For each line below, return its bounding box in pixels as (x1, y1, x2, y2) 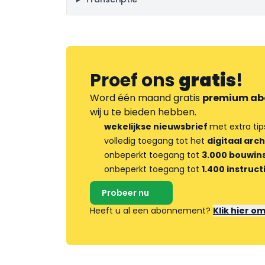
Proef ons (90, 68, 179, 93)
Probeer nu (102, 187, 149, 199)
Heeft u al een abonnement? (90, 205, 213, 216)
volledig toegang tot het (104, 135, 207, 147)
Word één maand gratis (90, 91, 202, 105)
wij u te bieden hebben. (90, 105, 196, 119)
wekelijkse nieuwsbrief (104, 121, 209, 132)
